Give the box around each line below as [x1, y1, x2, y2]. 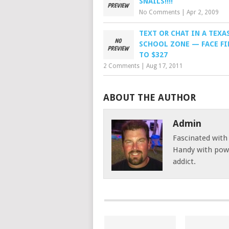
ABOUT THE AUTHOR [103, 92, 196, 103]
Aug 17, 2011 [146, 62, 183, 70]
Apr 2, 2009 [187, 9, 219, 16]
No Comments [139, 9, 180, 16]
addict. [172, 157, 196, 166]
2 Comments [103, 62, 140, 70]
